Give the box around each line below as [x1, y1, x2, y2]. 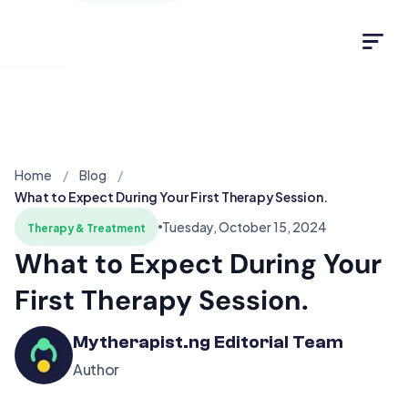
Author [73, 356, 120, 381]
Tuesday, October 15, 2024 [162, 216, 327, 237]
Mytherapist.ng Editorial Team [73, 331, 343, 352]
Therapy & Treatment [27, 218, 146, 236]
